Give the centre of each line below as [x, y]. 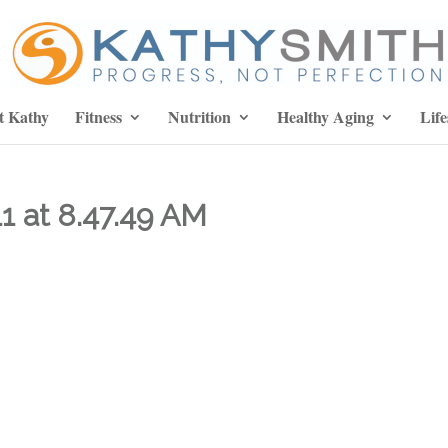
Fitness [98, 116]
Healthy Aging [325, 116]
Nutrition [199, 116]
